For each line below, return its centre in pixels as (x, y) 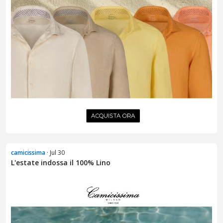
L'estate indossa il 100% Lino (61, 163)
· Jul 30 (55, 153)
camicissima (28, 153)
